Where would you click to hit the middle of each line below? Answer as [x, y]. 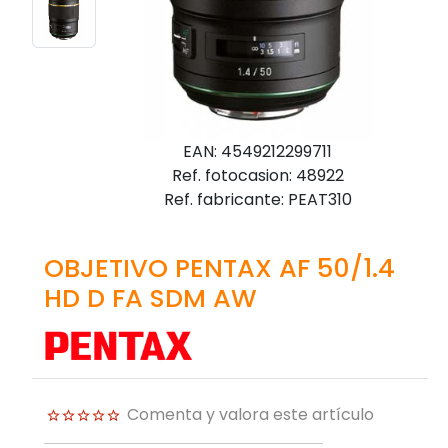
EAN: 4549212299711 [258, 151]
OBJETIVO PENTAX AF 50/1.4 [219, 267]
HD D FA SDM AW [150, 297]
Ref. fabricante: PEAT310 [257, 199]
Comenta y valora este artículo [250, 415]
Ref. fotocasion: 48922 [257, 175]
